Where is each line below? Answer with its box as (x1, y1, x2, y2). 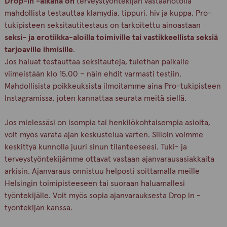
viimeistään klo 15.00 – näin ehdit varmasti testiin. (4, 70, 181, 78)
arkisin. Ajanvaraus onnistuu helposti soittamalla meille (4, 167, 200, 175)
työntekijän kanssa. (4, 204, 72, 212)
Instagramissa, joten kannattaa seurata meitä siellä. (4, 94, 186, 102)
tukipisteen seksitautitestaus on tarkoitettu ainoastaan (4, 21, 201, 29)
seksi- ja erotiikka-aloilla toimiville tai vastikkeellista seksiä (4, 33, 218, 42)
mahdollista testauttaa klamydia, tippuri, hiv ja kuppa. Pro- (4, 9, 212, 17)
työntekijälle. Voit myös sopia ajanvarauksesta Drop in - (4, 192, 201, 200)
